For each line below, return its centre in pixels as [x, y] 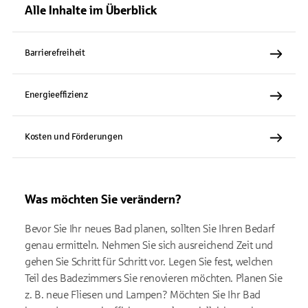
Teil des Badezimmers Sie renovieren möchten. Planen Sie [154, 278]
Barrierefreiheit [55, 53]
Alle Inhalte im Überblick [91, 10]
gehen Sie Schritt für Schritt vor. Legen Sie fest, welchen [149, 262]
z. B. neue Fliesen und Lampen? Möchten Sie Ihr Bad [143, 295]
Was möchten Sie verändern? [103, 199]
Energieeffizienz [56, 95]
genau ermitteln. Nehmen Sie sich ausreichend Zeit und [149, 245]
